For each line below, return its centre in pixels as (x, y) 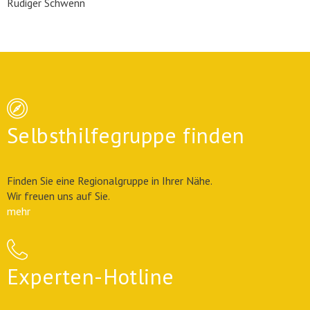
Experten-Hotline (91, 276)
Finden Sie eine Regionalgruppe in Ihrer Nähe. (110, 181)
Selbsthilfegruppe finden (126, 135)
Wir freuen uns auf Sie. (58, 196)
